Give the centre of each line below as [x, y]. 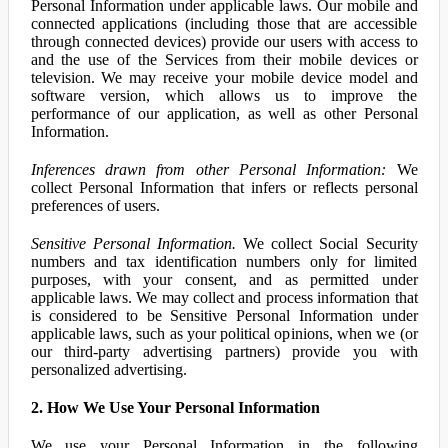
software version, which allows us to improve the [224, 95]
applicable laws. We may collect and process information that [224, 297]
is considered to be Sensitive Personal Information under [224, 315]
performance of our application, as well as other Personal [224, 113]
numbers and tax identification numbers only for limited [224, 261]
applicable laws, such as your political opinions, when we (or [224, 333]
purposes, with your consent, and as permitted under [224, 279]
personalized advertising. [108, 369]
